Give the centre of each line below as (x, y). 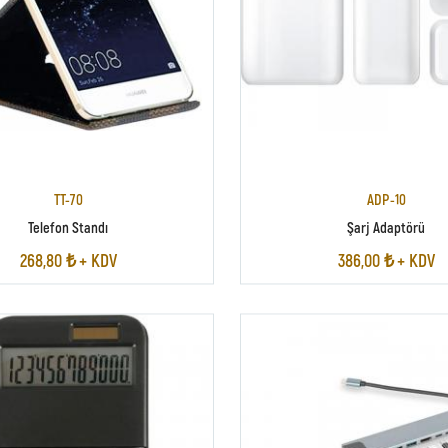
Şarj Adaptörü (386, 226)
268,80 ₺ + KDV (68, 260)
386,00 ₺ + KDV (386, 260)
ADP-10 (386, 200)
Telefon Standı (68, 226)
